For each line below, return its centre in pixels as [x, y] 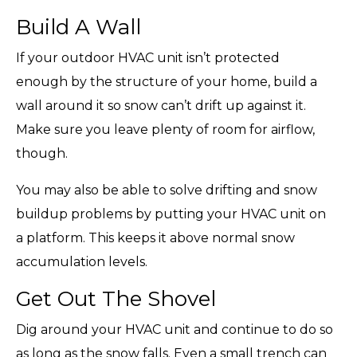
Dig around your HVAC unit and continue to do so [175, 329]
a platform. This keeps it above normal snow [155, 237]
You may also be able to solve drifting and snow [167, 190]
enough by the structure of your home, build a [167, 81]
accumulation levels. [82, 261]
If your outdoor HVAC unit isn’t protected [148, 57]
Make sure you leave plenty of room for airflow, [165, 129]
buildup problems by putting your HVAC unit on [171, 214]
